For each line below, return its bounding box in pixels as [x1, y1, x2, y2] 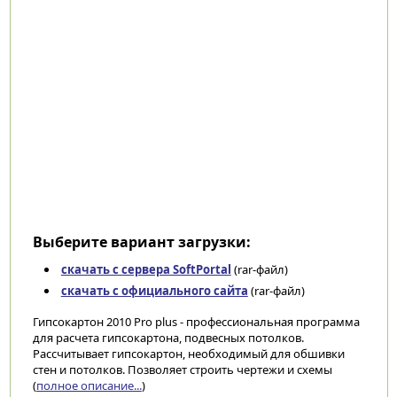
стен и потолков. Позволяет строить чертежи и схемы [32, 362, 332, 378]
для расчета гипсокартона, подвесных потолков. [32, 330, 304, 346]
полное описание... [35, 378, 142, 393]
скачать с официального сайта [60, 283, 248, 299]
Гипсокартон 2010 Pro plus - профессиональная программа [32, 314, 360, 330]
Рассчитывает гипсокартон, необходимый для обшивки [32, 346, 345, 362]
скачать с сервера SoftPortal [60, 261, 231, 277]
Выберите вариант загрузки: [32, 232, 251, 252]
